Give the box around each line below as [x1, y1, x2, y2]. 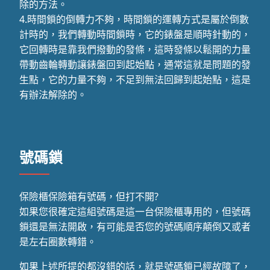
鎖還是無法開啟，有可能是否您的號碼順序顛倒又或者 [19, 219, 251, 233]
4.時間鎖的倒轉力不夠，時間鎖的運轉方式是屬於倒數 [19, 12, 249, 26]
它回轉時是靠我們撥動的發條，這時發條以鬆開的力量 [19, 42, 251, 56]
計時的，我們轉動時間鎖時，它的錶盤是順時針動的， [19, 27, 251, 41]
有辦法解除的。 [19, 87, 87, 101]
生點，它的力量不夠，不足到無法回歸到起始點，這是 [19, 72, 251, 86]
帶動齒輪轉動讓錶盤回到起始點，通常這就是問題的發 [19, 57, 251, 71]
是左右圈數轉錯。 [19, 234, 96, 248]
